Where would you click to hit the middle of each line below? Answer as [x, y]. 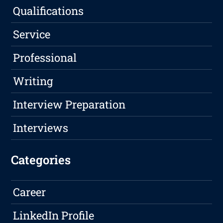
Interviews [41, 128]
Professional [45, 58]
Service [32, 34]
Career [30, 192]
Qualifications [49, 11]
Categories [41, 160]
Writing [33, 81]
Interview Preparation [69, 105]
